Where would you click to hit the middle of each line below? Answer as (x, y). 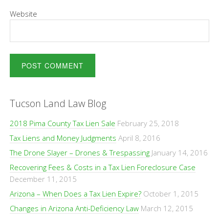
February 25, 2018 (148, 123)
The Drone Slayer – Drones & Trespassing (80, 153)
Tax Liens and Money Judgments (63, 138)
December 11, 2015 (43, 179)
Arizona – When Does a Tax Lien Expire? (76, 194)
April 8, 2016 (139, 138)
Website (23, 14)
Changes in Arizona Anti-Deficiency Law (74, 208)
